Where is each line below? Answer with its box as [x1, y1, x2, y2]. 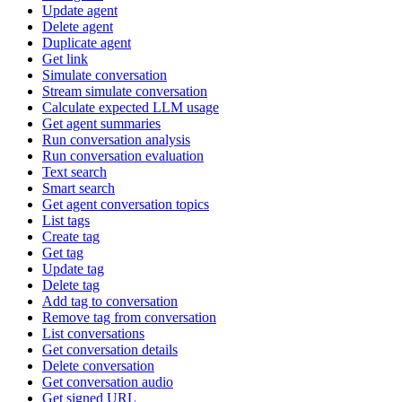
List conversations [42, 325, 144, 341]
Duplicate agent [42, 34, 131, 50]
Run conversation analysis [42, 131, 190, 147]
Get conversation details [42, 341, 178, 357]
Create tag [42, 228, 100, 244]
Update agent [42, 2, 118, 18]
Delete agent [42, 18, 113, 34]
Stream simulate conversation [42, 83, 207, 99]
